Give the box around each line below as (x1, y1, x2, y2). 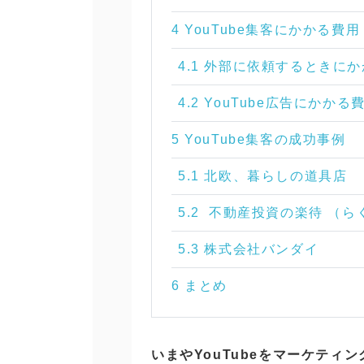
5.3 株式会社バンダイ (178, 241, 319, 256)
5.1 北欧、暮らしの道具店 (178, 168, 348, 183)
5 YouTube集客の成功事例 (171, 132, 346, 146)
